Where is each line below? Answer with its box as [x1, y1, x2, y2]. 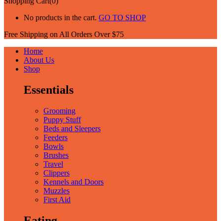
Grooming [43, 106, 75, 115]
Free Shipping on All [4, 30, 71, 38]
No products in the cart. [24, 13, 97, 22]
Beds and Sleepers [43, 124, 101, 133]
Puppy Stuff [43, 115, 81, 124]
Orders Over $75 [71, 30, 124, 38]
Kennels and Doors [43, 177, 104, 186]
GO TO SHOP [99, 13, 146, 22]
